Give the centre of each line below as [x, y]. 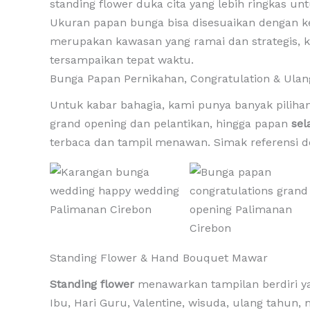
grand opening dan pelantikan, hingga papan [171, 124]
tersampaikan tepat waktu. [122, 60]
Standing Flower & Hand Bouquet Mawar [159, 258]
